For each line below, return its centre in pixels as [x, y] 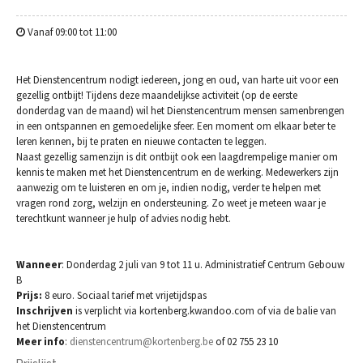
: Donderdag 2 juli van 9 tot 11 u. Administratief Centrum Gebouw [203, 264]
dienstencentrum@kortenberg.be [141, 341]
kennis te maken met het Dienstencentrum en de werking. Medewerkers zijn [177, 172]
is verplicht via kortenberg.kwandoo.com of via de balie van [206, 310]
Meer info [41, 341]
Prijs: [30, 295]
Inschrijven [46, 310]
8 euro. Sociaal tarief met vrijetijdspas [126, 295]
